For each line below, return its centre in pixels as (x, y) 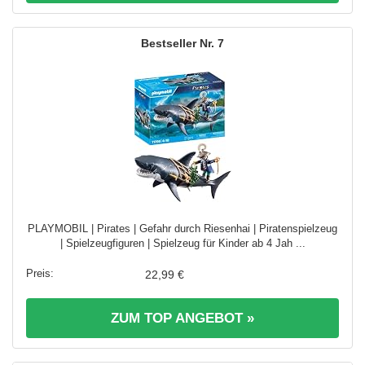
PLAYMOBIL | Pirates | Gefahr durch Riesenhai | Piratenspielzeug (182, 228)
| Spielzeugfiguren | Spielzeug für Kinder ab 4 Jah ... (182, 243)
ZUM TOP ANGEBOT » (182, 318)
